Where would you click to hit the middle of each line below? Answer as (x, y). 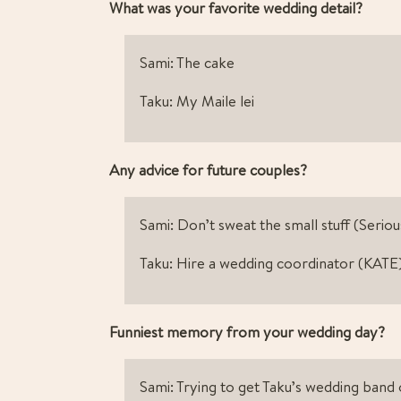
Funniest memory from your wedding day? (249, 332)
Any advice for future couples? (208, 170)
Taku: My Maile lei (197, 101)
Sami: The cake (187, 63)
